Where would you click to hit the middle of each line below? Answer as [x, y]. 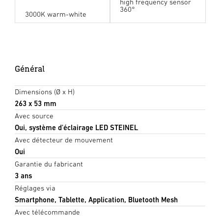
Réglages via [35, 188]
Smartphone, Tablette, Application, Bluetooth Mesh [96, 200]
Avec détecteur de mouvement [64, 140]
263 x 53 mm [36, 104]
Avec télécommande [47, 212]
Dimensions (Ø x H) [45, 92]
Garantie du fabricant [49, 164]
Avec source [34, 116]
